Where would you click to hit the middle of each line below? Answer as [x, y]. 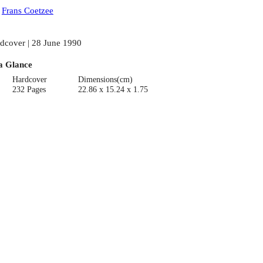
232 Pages [29, 89]
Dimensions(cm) [105, 79]
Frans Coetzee [27, 11]
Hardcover [30, 79]
